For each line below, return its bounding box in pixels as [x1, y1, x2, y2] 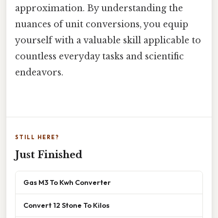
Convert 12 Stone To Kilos [23, 200, 109, 210]
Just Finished [15, 148, 82, 161]
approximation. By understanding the [15, 2, 183, 14]
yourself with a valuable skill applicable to [15, 35, 201, 46]
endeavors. [15, 67, 63, 78]
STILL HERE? [15, 133, 59, 141]
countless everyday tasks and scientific [15, 51, 184, 62]
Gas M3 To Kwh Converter [23, 177, 111, 187]
